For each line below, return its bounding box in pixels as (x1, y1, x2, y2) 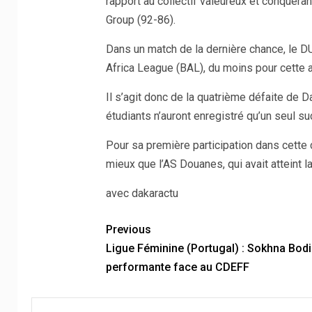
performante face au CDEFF (105, 260, 249, 274)
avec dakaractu (105, 187, 178, 201)
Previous (105, 223, 151, 237)
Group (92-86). (105, 13, 175, 27)
